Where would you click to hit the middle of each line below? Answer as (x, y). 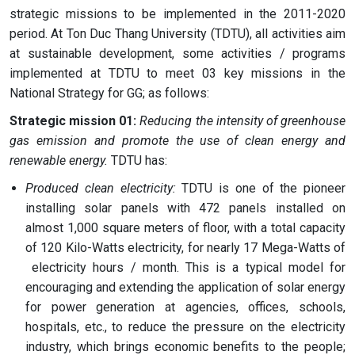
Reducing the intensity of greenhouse (243, 121)
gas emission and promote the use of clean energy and (177, 141)
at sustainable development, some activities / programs (177, 53)
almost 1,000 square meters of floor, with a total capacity (185, 228)
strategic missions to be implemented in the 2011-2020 (177, 14)
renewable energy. (59, 160)
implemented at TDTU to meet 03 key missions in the (177, 73)
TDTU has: (137, 160)
